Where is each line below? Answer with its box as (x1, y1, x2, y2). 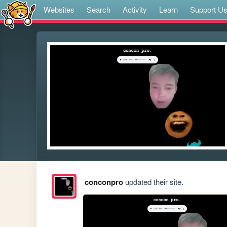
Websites (44, 4, 74, 15)
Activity (123, 4, 147, 15)
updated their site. (123, 176, 183, 187)
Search (87, 4, 110, 15)
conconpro (84, 176, 123, 188)
